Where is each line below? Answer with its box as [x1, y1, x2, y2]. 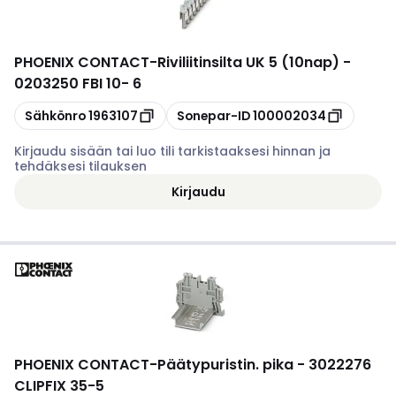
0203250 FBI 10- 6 [14, 73, 141, 94]
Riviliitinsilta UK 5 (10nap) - [157, 52, 351, 72]
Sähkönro [25, 106, 86, 125]
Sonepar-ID [177, 106, 250, 125]
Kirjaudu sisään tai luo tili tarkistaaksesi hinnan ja [14, 142, 331, 160]
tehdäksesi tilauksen [14, 157, 147, 175]
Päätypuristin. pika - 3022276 [157, 354, 371, 375]
